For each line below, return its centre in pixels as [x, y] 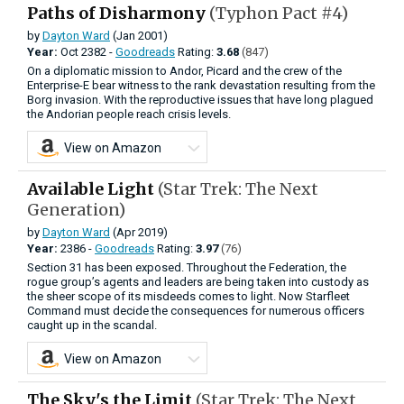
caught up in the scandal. [92, 325]
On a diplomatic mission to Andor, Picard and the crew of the [184, 70]
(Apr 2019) [139, 232]
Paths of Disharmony [118, 13]
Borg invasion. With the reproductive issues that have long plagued [200, 99]
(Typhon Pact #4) [279, 13]
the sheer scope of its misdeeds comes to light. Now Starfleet [188, 296]
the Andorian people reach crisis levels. [129, 114]
